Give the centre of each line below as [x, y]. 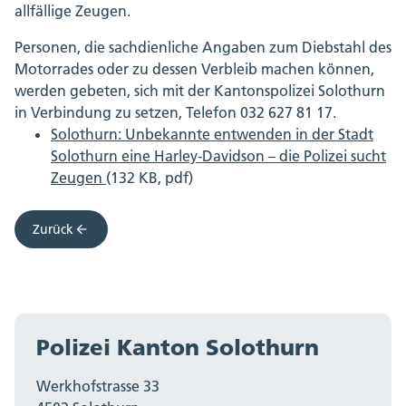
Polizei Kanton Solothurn [178, 348]
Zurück [53, 230]
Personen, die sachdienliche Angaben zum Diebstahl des [203, 48]
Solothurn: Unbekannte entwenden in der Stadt [212, 135]
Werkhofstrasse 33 [98, 387]
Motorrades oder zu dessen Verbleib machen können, [194, 69]
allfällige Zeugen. [82, 11]
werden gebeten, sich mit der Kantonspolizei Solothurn [200, 91]
